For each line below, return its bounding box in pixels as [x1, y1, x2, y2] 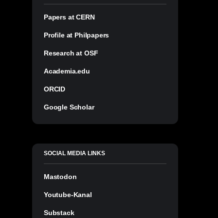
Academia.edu [44, 67, 90, 75]
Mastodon [44, 172, 77, 181]
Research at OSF [44, 49, 98, 57]
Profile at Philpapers [44, 31, 109, 39]
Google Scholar [44, 103, 94, 111]
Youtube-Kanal [44, 190, 92, 199]
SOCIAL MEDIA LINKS [44, 149, 105, 157]
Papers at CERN [44, 13, 95, 21]
